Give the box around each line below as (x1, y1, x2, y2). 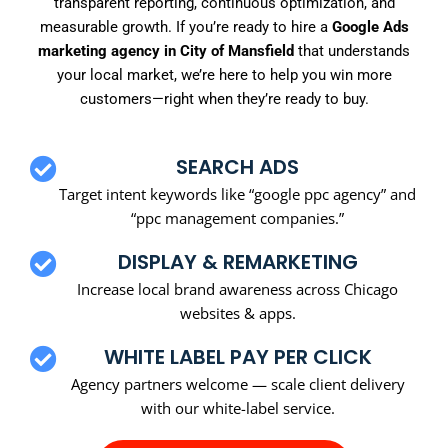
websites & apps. (179, 302, 296, 323)
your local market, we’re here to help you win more (56, 66, 392, 85)
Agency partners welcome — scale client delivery (70, 373, 405, 394)
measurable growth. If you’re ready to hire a (39, 18, 332, 37)
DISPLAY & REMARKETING (117, 247, 358, 276)
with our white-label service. (140, 397, 335, 418)
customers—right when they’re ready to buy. (79, 90, 369, 109)
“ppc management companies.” (131, 207, 344, 228)
